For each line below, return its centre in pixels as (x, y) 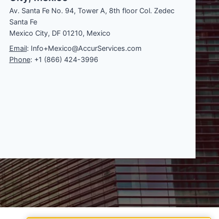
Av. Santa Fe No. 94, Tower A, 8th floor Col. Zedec (92, 11)
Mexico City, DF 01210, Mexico (60, 33)
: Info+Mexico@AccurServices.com (84, 48)
